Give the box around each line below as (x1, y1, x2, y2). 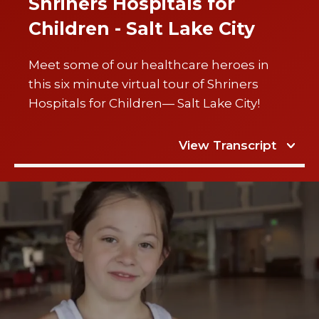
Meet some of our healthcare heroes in (28, 58, 269, 73)
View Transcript (179, 138, 276, 153)
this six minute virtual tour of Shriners (28, 77, 258, 92)
